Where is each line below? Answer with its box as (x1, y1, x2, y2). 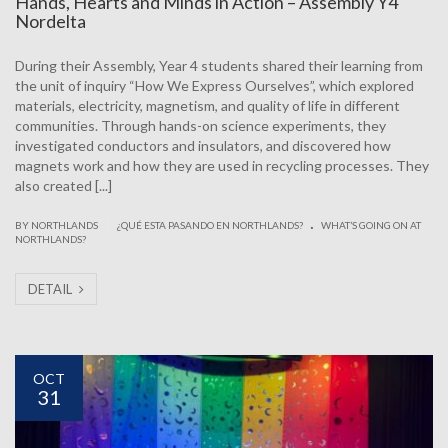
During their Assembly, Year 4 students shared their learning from (15, 57, 423, 75)
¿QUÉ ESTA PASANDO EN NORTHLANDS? (117, 219, 303, 232)
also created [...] (15, 177, 112, 195)
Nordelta (15, 10, 86, 33)
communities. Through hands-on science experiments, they (15, 117, 386, 135)
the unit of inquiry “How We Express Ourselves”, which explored (15, 77, 414, 95)
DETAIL (28, 281, 75, 298)
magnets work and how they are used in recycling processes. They (15, 157, 429, 175)
